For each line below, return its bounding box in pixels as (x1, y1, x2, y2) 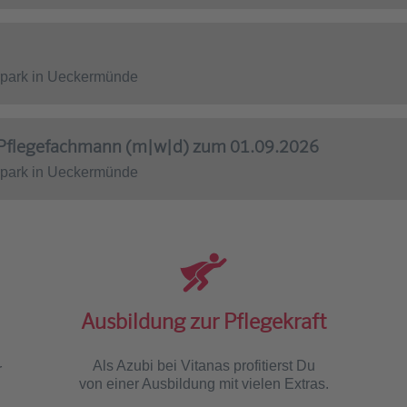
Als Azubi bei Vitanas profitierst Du (92, 357, 315, 373)
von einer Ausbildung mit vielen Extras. (78, 375, 329, 392)
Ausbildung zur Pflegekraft (80, 308, 327, 333)
